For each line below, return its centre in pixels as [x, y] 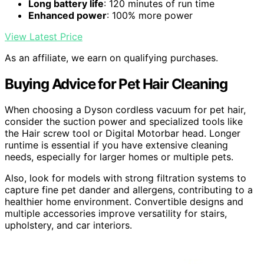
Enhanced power [67, 15]
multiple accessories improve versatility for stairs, [116, 214]
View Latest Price [44, 36]
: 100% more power [150, 15]
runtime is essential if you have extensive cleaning [116, 145]
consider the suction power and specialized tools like [124, 122]
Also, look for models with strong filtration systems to [126, 178]
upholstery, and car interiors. [68, 225]
